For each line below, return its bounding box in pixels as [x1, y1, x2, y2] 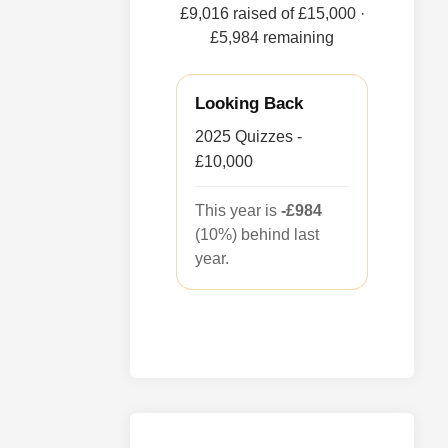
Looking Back [195, 93, 304, 113]
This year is [195, 201, 282, 219]
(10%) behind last [195, 225, 320, 243]
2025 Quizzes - [195, 127, 303, 145]
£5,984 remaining [210, 28, 335, 46]
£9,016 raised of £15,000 [179, 4, 360, 22]
